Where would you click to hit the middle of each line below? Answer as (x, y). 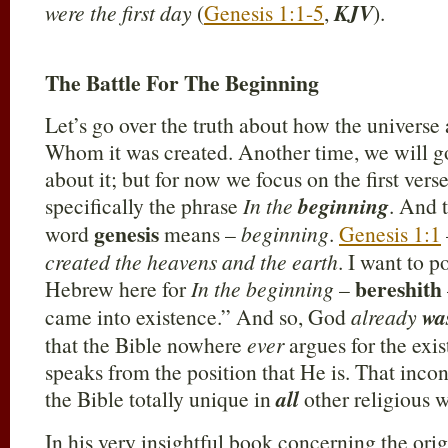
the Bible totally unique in (160, 398)
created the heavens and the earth (191, 261)
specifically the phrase (144, 205)
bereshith (398, 288)
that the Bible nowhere (146, 344)
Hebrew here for (118, 288)
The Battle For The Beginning (182, 82)
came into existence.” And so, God (198, 316)
